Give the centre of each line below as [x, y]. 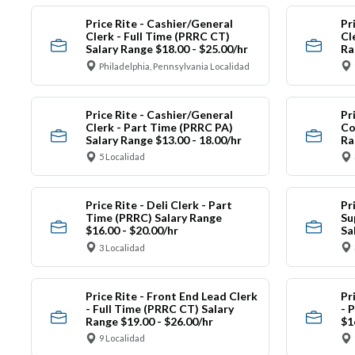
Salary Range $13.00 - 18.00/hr [163, 139]
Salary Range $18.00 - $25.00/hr [166, 49]
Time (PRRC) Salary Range [153, 218]
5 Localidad [122, 157]
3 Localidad [122, 247]
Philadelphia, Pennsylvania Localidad [174, 66]
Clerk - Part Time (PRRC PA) [159, 127]
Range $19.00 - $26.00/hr [149, 321]
